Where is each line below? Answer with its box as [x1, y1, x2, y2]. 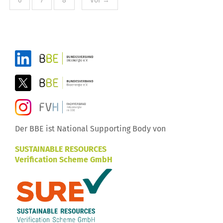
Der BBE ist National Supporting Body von [15, 123, 166, 133]
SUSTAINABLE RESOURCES [15, 144, 107, 154]
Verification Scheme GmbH [15, 154, 112, 164]
